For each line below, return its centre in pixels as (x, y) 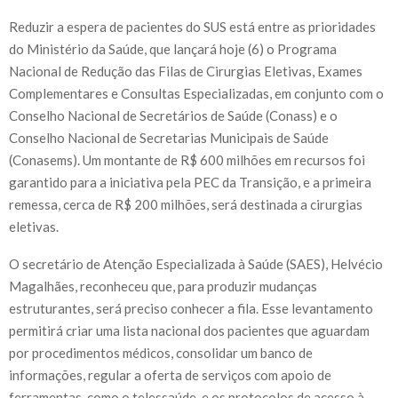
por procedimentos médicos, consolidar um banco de (161, 352)
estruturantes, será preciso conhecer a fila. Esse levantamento (191, 308)
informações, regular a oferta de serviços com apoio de (170, 374)
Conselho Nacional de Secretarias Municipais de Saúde (169, 137)
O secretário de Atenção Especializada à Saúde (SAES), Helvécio (196, 263)
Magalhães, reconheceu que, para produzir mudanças (163, 286)
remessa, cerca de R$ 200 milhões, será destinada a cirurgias (186, 204)
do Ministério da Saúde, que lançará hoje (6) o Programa (173, 48)
